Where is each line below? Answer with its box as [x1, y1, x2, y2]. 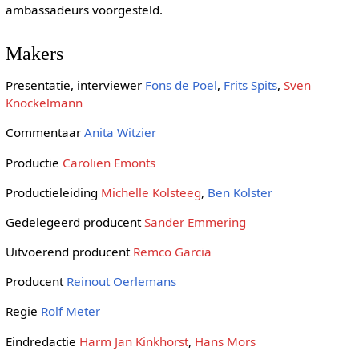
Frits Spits [223, 77, 277, 94]
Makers [5, 42, 63, 64]
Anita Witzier [83, 124, 156, 141]
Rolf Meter [40, 303, 100, 320]
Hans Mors [194, 333, 256, 349]
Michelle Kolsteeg [100, 184, 201, 200]
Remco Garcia [132, 244, 212, 260]
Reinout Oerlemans [66, 273, 176, 290]
